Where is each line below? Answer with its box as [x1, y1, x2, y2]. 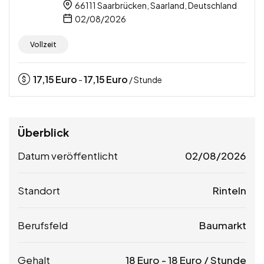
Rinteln [213, 183, 246, 197]
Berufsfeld [18, 218, 68, 232]
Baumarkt [199, 218, 246, 232]
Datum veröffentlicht [18, 148, 118, 162]
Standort [18, 183, 60, 197]
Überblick [18, 125, 69, 139]
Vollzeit [30, 39, 57, 49]
